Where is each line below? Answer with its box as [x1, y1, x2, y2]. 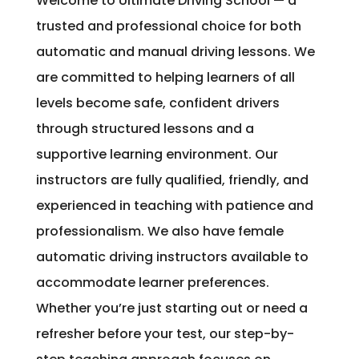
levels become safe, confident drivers [35, 94, 280, 113]
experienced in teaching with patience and [35, 196, 313, 216]
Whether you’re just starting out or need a [35, 299, 308, 318]
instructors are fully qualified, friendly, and [35, 171, 309, 190]
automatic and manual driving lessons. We [35, 42, 315, 62]
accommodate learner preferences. [35, 273, 269, 292]
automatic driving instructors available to [35, 248, 309, 267]
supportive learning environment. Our [35, 145, 278, 164]
